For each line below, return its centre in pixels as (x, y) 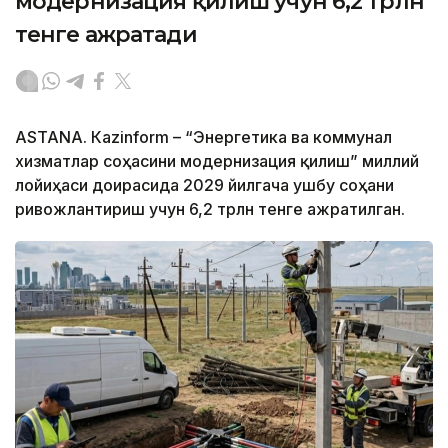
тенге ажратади (106, 35)
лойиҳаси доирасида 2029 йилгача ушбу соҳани (204, 185)
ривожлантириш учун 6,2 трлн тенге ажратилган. (210, 209)
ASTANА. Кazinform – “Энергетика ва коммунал (203, 137)
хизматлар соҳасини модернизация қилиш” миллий (217, 161)
